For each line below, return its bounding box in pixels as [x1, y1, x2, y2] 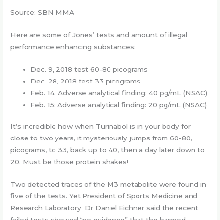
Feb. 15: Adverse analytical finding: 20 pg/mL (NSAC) [30, 100, 207, 109]
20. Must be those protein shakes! [10, 158, 129, 166]
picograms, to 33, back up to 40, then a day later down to [10, 146, 205, 154]
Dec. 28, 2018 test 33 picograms [30, 77, 141, 85]
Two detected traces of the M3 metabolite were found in [10, 180, 207, 189]
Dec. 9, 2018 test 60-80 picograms [30, 65, 148, 73]
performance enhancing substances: [10, 42, 136, 51]
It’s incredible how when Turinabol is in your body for [10, 122, 191, 131]
